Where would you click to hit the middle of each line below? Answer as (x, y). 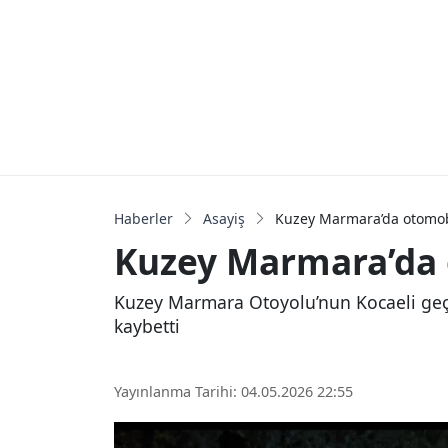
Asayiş (224, 218)
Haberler (143, 218)
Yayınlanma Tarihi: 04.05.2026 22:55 (233, 392)
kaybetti (147, 325)
